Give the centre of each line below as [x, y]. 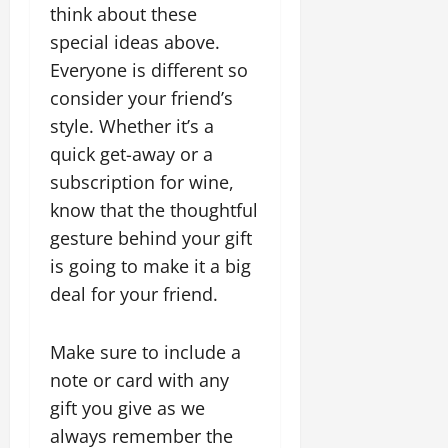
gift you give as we [127, 407]
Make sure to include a [145, 351]
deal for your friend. [136, 293]
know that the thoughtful [154, 209]
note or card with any [139, 379]
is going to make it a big [150, 265]
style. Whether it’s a [132, 125]
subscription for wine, [142, 181]
